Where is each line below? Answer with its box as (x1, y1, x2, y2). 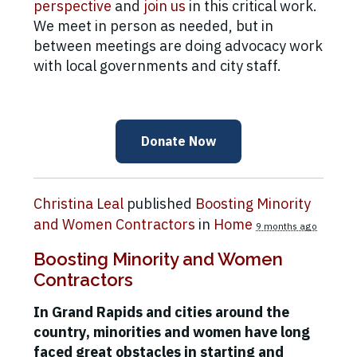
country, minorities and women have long (33, 323, 310, 342)
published (124, 194, 195, 214)
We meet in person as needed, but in (33, 17, 273, 36)
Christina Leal (33, 194, 124, 214)
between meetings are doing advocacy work (33, 37, 323, 56)
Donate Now (141, 133, 216, 150)
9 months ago (256, 220, 317, 233)
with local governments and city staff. (33, 57, 281, 76)
